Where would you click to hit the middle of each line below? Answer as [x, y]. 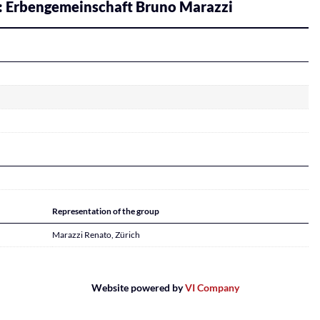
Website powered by [138, 287]
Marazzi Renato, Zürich [96, 235]
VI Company [212, 287]
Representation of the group [106, 211]
